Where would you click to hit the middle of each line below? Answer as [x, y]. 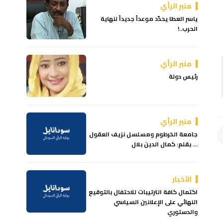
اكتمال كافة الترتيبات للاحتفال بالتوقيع [143, 192]
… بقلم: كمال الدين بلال [165, 144]
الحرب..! [188, 28]
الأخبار [182, 179]
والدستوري [183, 212]
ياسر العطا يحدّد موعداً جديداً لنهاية [149, 18]
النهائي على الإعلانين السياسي [156, 202]
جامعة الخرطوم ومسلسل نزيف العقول [144, 134]
